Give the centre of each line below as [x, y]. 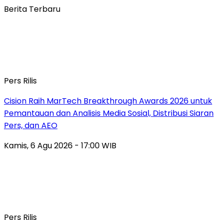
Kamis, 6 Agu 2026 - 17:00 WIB [60, 145]
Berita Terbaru [32, 9]
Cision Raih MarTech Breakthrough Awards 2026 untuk [108, 101]
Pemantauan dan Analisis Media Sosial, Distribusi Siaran [109, 113]
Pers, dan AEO [31, 125]
